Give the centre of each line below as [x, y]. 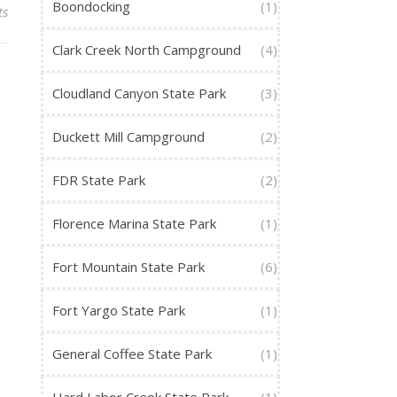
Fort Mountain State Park [128, 267]
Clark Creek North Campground [147, 50]
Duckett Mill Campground [128, 137]
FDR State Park [99, 180]
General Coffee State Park [132, 354]
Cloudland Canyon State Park [139, 93]
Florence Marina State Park [134, 224]
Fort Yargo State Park [119, 311]
